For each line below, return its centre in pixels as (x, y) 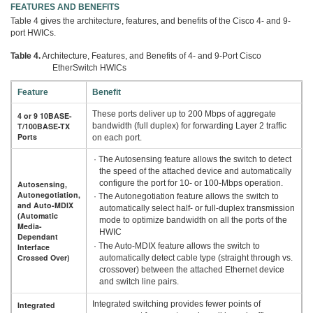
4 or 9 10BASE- (45, 115)
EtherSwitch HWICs (89, 67)
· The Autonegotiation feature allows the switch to (186, 197)
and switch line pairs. (139, 281)
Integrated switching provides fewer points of (176, 304)
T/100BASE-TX (44, 126)
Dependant (38, 236)
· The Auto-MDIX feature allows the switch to (176, 246)
